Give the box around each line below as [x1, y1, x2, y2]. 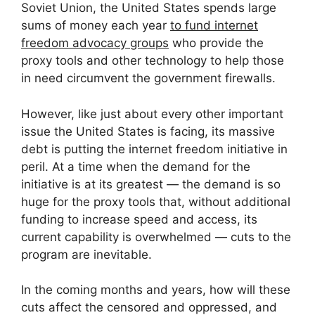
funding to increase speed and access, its [21, 212, 257, 226]
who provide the [169, 36, 264, 51]
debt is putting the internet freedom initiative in [21, 141, 288, 156]
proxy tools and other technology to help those [21, 53, 284, 68]
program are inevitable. [21, 247, 152, 262]
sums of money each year [21, 18, 170, 33]
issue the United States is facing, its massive [21, 124, 275, 139]
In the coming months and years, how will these [21, 283, 290, 297]
